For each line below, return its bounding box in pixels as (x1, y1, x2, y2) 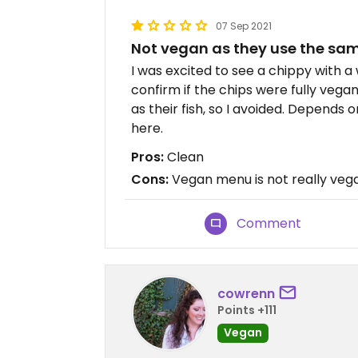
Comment (237, 214, 302, 233)
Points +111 (217, 301, 276, 318)
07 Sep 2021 (216, 19, 272, 33)
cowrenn (217, 284, 275, 303)
